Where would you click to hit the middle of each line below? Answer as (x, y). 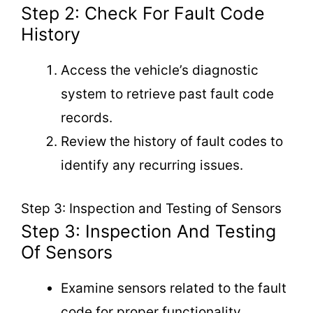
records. (87, 117)
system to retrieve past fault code (167, 94)
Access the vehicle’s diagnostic (160, 70)
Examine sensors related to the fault (174, 289)
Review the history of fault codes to (172, 141)
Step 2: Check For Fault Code (143, 13)
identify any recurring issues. (152, 165)
